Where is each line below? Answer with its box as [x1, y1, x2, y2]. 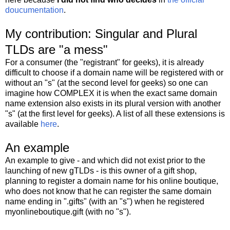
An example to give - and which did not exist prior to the [5, 156, 205, 165]
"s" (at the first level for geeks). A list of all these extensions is [5, 109, 225, 118]
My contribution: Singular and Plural [5, 26, 197, 41]
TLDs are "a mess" [5, 42, 108, 56]
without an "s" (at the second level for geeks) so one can [5, 78, 208, 87]
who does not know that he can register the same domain [5, 186, 212, 196]
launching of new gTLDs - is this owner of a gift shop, [5, 166, 197, 175]
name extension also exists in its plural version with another [5, 99, 221, 108]
